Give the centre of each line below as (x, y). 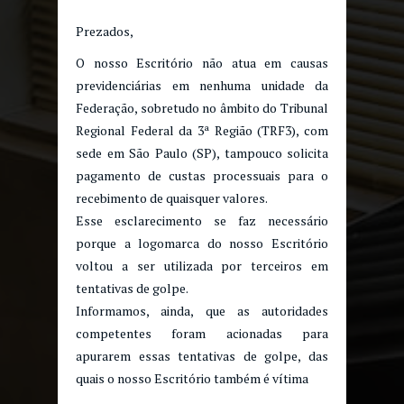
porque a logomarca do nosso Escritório (202, 243)
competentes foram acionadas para (202, 333)
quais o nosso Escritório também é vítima (192, 378)
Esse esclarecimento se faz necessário (202, 220)
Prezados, (105, 31)
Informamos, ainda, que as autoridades (202, 311)
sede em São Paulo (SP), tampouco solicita (202, 153)
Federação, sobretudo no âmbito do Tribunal (202, 108)
